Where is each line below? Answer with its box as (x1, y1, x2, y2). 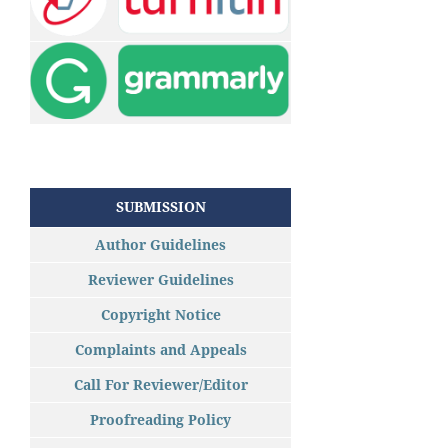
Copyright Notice (100, 305, 221, 325)
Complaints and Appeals (74, 340, 247, 360)
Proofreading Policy (90, 410, 231, 430)
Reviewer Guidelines (87, 270, 234, 290)
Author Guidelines (95, 235, 226, 255)
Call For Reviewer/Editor (73, 375, 248, 395)
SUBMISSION (115, 197, 206, 217)
